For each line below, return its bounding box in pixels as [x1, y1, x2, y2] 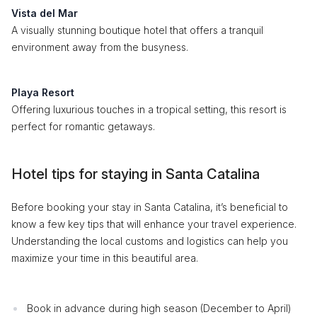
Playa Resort [11, 86, 74, 98]
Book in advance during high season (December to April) [27, 302, 292, 314]
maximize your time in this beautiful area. [11, 252, 198, 264]
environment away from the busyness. [11, 41, 188, 53]
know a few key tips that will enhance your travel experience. [11, 218, 296, 230]
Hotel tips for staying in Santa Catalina [11, 166, 260, 183]
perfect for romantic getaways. [11, 120, 155, 132]
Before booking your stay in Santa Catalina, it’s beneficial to [11, 201, 288, 213]
